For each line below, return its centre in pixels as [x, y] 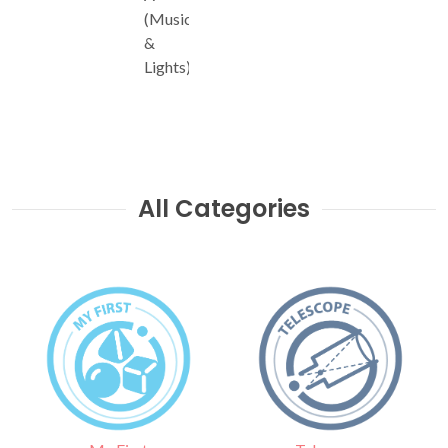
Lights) [167, 66]
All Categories [224, 208]
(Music [168, 18]
